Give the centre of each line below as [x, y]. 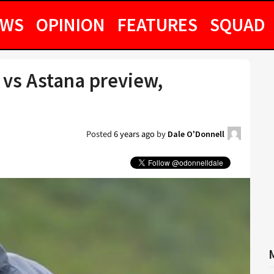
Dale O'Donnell [196, 134]
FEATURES [157, 24]
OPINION [71, 24]
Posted [100, 134]
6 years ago [134, 134]
